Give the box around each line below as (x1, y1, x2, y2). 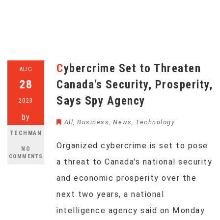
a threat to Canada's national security (56, 157, 212, 166)
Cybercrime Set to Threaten (56, 62, 64, 75)
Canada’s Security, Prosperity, (56, 78, 213, 91)
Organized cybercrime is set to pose (56, 141, 208, 150)
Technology (136, 118, 175, 126)
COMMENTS (8, 153, 43, 160)
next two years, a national (56, 190, 164, 199)
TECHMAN (9, 130, 42, 137)
